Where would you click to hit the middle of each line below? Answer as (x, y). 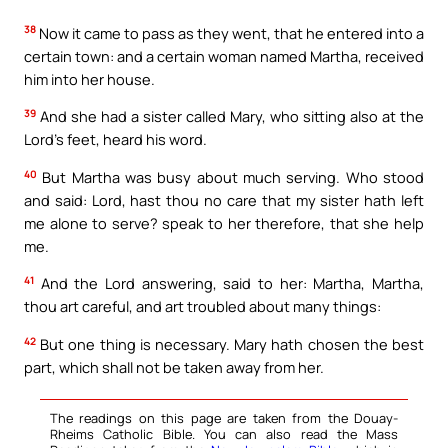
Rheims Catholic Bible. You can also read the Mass (224, 433)
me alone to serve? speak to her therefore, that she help (224, 222)
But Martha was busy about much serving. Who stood (230, 176)
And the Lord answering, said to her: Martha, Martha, (229, 283)
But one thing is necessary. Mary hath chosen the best (230, 343)
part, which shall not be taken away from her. (174, 366)
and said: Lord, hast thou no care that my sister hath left (224, 199)
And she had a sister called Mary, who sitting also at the (230, 116)
